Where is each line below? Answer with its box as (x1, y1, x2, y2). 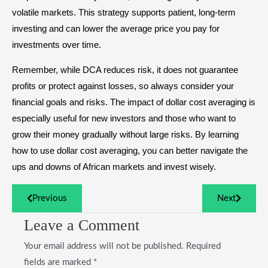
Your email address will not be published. (24, 242, 184, 251)
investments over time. (12, 39, 101, 50)
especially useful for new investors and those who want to (12, 113, 236, 124)
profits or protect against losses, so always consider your (12, 81, 234, 92)
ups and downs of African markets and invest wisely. (12, 162, 216, 172)
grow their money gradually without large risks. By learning (12, 129, 239, 140)
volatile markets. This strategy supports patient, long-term (12, 7, 236, 18)
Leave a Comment (24, 217, 139, 234)
